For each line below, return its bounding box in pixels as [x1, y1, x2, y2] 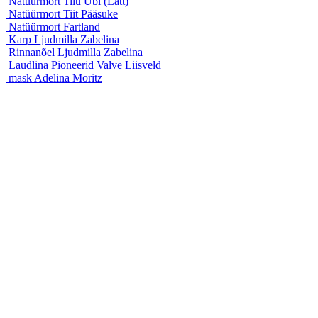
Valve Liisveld [97, 59, 161, 72]
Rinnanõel [9, 46, 57, 59]
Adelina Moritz [34, 72, 102, 84]
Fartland [63, 21, 100, 33]
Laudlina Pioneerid [9, 59, 97, 72]
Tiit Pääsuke [63, 8, 118, 21]
